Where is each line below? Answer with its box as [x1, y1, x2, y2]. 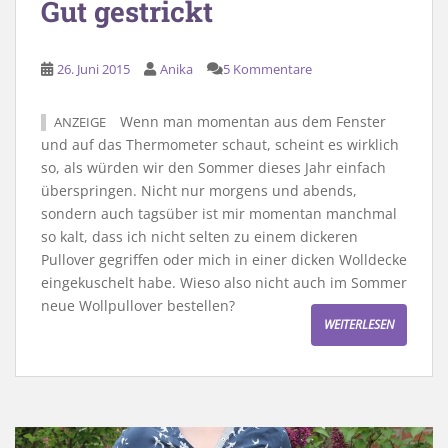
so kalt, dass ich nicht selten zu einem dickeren [41, 227, 358, 246]
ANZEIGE [54, 114, 106, 131]
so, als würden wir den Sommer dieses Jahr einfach [41, 158, 386, 177]
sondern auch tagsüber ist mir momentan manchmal [41, 204, 397, 223]
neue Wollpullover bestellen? [41, 296, 239, 315]
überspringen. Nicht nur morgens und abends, [41, 181, 357, 200]
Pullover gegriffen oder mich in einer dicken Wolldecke [41, 250, 407, 269]
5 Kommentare [223, 60, 312, 78]
